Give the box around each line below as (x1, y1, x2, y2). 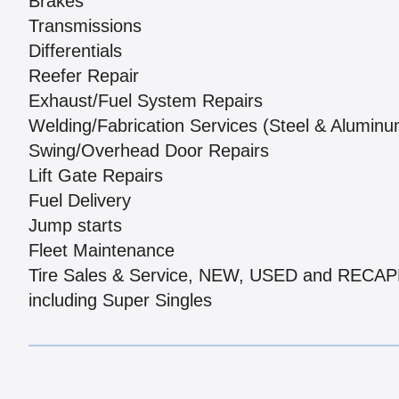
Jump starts (28, 216, 122, 236)
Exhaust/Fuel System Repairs (28, 91, 263, 111)
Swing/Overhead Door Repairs (28, 141, 269, 161)
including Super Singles (28, 290, 212, 311)
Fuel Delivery (28, 191, 131, 211)
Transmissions (28, 16, 142, 37)
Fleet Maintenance (28, 240, 175, 261)
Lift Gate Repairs (28, 166, 163, 186)
